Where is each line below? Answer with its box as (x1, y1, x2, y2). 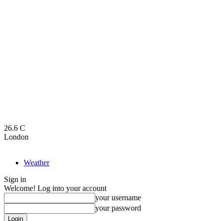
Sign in (4, 175, 26, 184)
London (4, 133, 29, 141)
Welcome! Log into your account (4, 184, 107, 192)
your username (95, 193, 141, 202)
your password (95, 204, 141, 212)
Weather (24, 158, 49, 167)
